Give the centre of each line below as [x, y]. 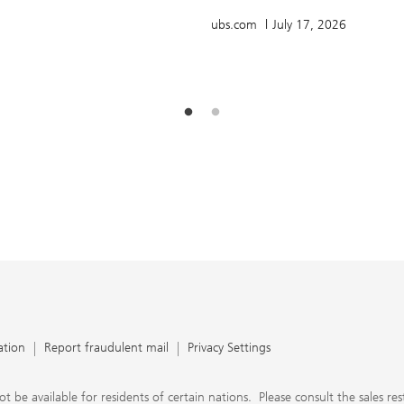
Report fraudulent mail [106, 347]
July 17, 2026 [309, 24]
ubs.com [236, 24]
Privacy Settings [229, 347]
